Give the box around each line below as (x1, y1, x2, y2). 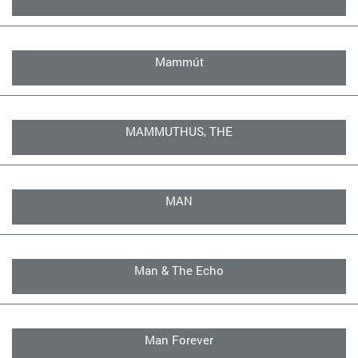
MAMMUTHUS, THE (125, 123, 233, 139)
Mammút (154, 54, 204, 70)
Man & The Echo (134, 262, 224, 278)
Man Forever (145, 332, 213, 348)
